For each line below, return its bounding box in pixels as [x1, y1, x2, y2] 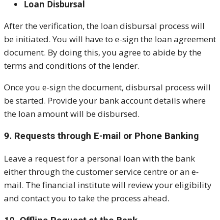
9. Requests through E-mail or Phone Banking [4, 130, 199, 142]
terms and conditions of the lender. [4, 60, 139, 72]
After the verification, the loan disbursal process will [4, 20, 205, 32]
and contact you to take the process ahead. [4, 192, 169, 204]
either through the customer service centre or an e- [4, 166, 199, 178]
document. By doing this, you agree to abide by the [4, 47, 201, 58]
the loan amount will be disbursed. [4, 108, 139, 120]
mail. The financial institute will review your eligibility [4, 179, 212, 191]
